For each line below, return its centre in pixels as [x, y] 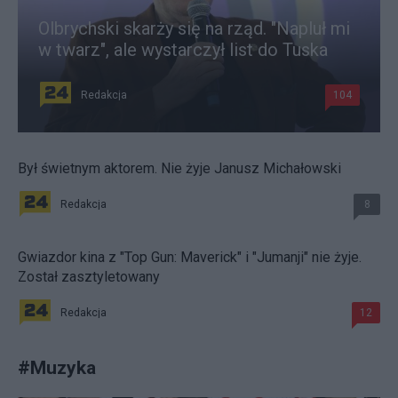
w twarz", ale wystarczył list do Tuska [183, 49]
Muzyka [63, 367]
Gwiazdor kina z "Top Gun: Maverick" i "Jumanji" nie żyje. [190, 257]
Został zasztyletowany [89, 276]
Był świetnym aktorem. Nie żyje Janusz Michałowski [179, 168]
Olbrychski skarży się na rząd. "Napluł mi [194, 28]
